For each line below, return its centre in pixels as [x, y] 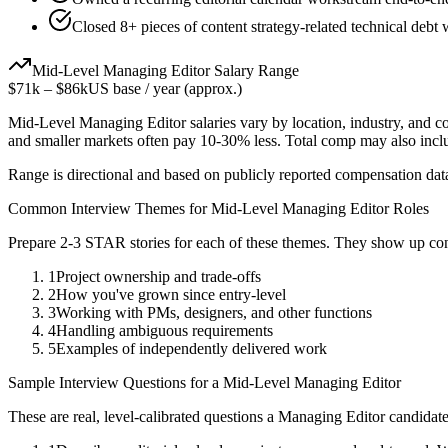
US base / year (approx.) [165, 89]
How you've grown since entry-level [171, 295]
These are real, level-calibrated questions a [143, 417]
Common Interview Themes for [109, 209]
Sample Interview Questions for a [115, 383]
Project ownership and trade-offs [158, 277]
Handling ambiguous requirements [164, 331]
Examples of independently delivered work [191, 349]
